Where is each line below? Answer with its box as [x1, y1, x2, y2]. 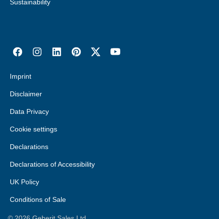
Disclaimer [10, 90, 42, 98]
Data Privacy [10, 108, 49, 115]
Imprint [10, 72, 31, 80]
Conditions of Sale [10, 196, 66, 203]
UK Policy [10, 178, 39, 186]
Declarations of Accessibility [10, 160, 95, 168]
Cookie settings [10, 125, 57, 133]
